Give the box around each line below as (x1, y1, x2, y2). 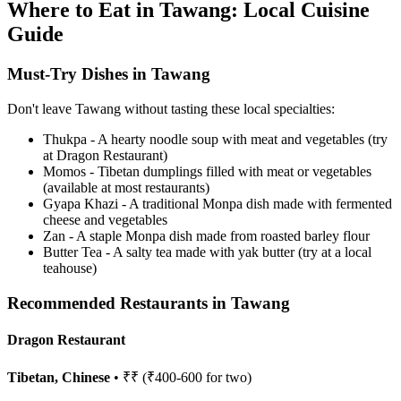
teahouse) (43, 260, 97, 276)
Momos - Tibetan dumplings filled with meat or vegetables (43, 164, 371, 179)
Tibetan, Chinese (7, 370, 110, 386)
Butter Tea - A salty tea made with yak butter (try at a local (43, 244, 371, 260)
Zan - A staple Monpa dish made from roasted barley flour (43, 228, 370, 243)
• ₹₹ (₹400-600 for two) (110, 370, 252, 386)
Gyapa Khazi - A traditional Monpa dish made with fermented (43, 196, 392, 211)
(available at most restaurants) (43, 180, 209, 195)
